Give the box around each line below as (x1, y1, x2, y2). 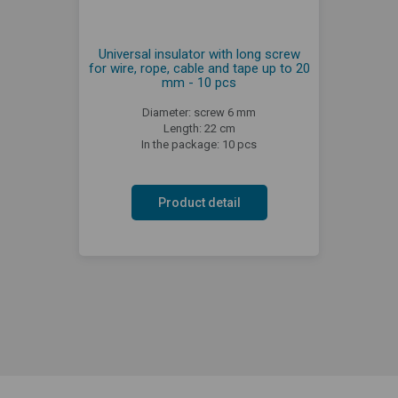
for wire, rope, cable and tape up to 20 (88, 60, 310, 76)
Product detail (157, 195, 241, 210)
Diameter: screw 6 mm (142, 105, 256, 119)
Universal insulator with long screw (98, 45, 300, 62)
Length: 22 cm (163, 121, 235, 135)
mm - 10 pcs (162, 74, 236, 91)
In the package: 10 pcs (141, 137, 257, 151)
